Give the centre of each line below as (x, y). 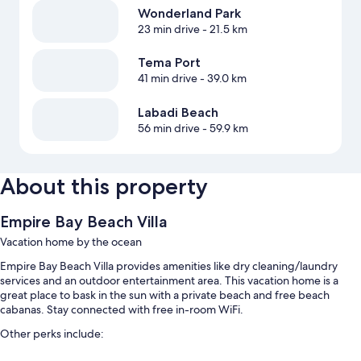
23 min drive (168, 29)
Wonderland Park (189, 14)
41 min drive (167, 79)
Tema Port (169, 63)
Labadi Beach (178, 112)
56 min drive (168, 128)
